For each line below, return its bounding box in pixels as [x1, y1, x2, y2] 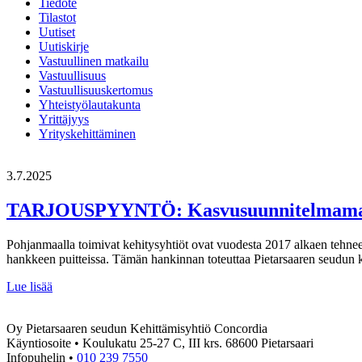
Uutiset [39, 24, 75, 39]
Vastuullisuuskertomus [39, 82, 153, 97]
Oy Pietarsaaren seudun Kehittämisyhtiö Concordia [6, 321, 267, 335]
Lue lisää [6, 279, 53, 293]
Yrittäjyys [39, 112, 89, 126]
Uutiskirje [39, 39, 89, 53]
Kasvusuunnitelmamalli [52, 293, 171, 307]
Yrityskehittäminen [39, 126, 136, 141]
